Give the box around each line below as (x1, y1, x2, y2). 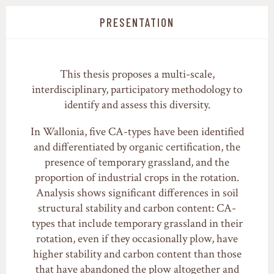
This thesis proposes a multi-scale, (59, 67, 215, 83)
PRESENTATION (100, 15, 174, 30)
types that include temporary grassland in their (31, 216, 243, 232)
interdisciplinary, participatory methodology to (32, 82, 242, 98)
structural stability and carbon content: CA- (38, 201, 236, 217)
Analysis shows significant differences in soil (35, 185, 239, 201)
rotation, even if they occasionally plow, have (36, 231, 238, 247)
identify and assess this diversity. (64, 97, 210, 113)
